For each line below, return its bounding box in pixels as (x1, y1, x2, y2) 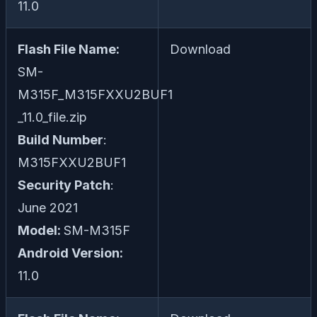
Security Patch (18, 178, 110, 193)
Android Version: (18, 246, 123, 261)
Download (170, 42, 231, 57)
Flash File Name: (18, 42, 120, 57)
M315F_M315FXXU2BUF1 (18, 87, 173, 103)
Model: (18, 223, 64, 238)
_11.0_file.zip (18, 110, 87, 125)
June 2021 (18, 200, 78, 216)
